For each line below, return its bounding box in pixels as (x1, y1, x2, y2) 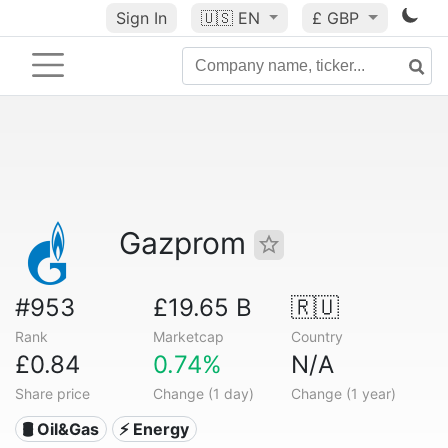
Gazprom (119, 225, 254, 261)
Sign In (115, 8, 167, 28)
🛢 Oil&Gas (22, 419, 100, 439)
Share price (15, 385, 90, 402)
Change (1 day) (152, 385, 254, 402)
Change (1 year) (290, 385, 396, 402)
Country (290, 328, 343, 345)
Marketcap (152, 328, 224, 345)
